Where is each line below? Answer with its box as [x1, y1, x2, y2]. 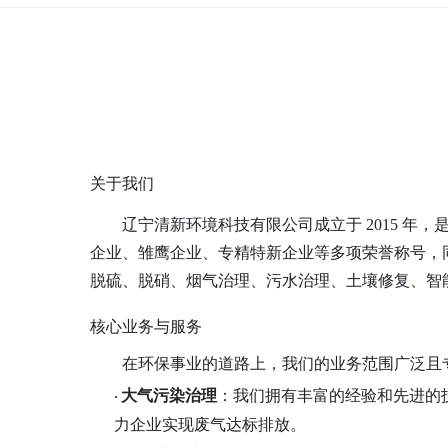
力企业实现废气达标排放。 [114, 416, 306, 433]
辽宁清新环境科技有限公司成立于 [122, 216, 362, 233]
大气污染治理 [121, 387, 217, 404]
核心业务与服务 [90, 318, 202, 335]
